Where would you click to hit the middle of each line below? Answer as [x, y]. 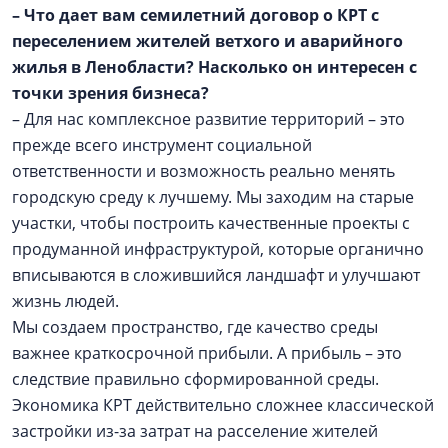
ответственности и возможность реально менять [203, 170]
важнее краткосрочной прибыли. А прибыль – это [207, 352]
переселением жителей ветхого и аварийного [207, 40]
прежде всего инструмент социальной [162, 144]
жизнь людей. [67, 300]
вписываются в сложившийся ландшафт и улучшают [216, 274]
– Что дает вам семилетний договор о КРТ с [195, 14]
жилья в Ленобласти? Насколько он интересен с [214, 66]
